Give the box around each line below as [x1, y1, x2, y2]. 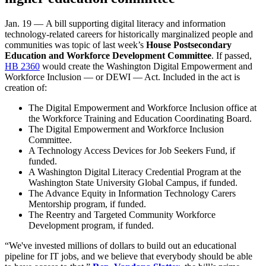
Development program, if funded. [28, 220, 154, 231]
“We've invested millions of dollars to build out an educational [5, 240, 236, 251]
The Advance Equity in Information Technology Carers [28, 188, 236, 199]
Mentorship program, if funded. [28, 199, 146, 210]
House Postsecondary [146, 40, 232, 50]
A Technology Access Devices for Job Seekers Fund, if [28, 145, 235, 156]
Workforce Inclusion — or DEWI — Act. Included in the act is [5, 72, 240, 83]
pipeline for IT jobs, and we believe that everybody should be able [5, 251, 252, 262]
